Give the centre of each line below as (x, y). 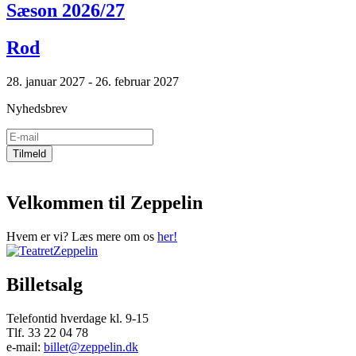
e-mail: (25, 346)
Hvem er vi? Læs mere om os (82, 236)
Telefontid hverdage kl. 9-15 (77, 318)
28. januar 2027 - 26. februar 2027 (93, 82)
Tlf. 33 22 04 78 (47, 332)
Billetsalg (44, 284)
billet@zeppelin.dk (91, 346)
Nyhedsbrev (37, 109)
